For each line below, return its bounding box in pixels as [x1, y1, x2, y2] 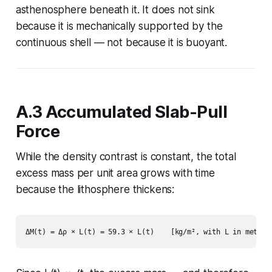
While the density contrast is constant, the [15, 150, 216, 163]
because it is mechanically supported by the [15, 19, 223, 32]
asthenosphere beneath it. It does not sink [15, 3, 215, 16]
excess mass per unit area [15, 166, 138, 179]
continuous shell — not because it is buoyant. [15, 36, 228, 49]
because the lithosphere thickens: [15, 183, 175, 195]
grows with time [137, 166, 215, 179]
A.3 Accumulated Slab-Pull [15, 101, 228, 122]
